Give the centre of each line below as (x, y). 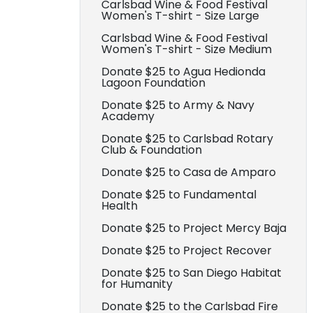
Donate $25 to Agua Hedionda (183, 72)
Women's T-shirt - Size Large (180, 16)
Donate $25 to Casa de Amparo (189, 172)
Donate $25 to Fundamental (179, 195)
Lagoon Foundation (153, 83)
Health (119, 206)
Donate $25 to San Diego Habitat (191, 273)
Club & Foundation (152, 150)
